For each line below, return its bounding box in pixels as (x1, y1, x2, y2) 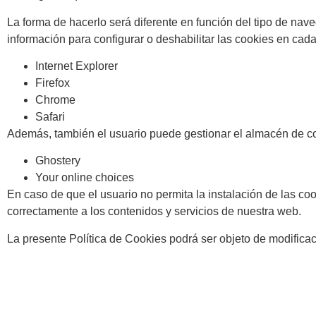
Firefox (35, 77, 70, 90)
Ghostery (35, 154, 80, 167)
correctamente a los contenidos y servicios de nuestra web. (7, 205, 301, 218)
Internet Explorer (35, 60, 118, 73)
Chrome (35, 94, 75, 107)
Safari (35, 111, 65, 123)
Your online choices (35, 171, 134, 184)
